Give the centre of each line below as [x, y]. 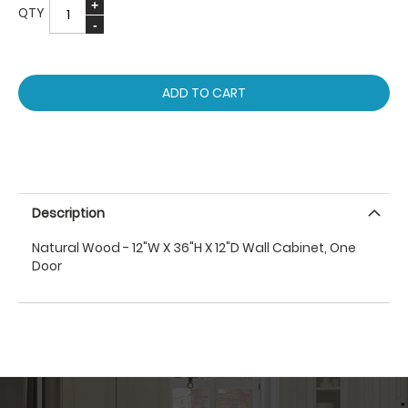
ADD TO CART [204, 93]
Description [68, 213]
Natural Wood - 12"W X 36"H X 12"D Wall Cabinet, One [194, 248]
